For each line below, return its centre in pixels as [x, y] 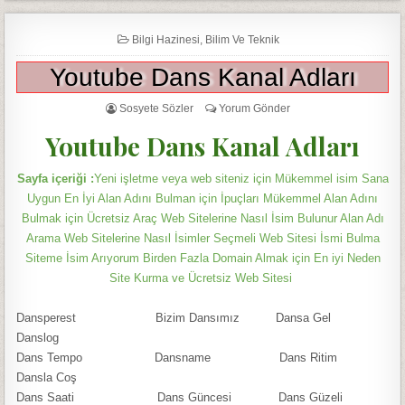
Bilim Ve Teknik [242, 39]
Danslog [43, 338]
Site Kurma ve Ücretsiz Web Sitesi [201, 278]
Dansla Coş [63, 377]
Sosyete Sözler [156, 108]
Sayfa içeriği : [55, 179]
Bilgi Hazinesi [165, 39]
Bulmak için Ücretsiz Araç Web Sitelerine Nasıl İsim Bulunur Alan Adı [202, 218]
